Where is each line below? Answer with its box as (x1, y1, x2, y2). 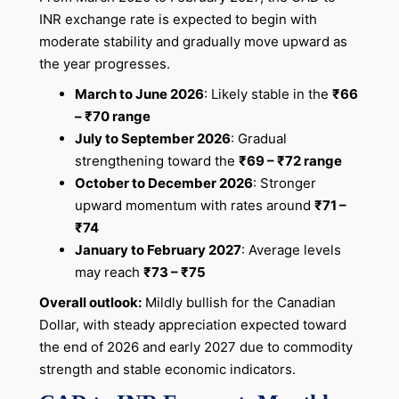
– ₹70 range (74, 107, 151, 125)
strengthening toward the (74, 151, 239, 169)
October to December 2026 (74, 174, 253, 191)
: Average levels (240, 240, 341, 258)
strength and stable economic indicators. (38, 360, 296, 378)
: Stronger (252, 174, 316, 191)
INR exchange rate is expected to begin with (38, 10, 317, 28)
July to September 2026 (74, 129, 231, 147)
